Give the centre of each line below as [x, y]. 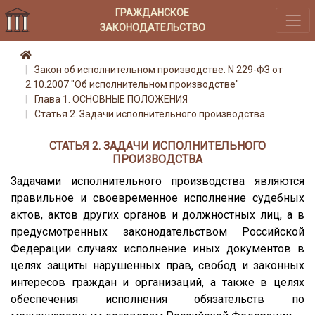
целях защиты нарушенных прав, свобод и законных [157, 265]
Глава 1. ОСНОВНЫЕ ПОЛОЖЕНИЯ [111, 99]
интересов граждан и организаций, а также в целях [157, 282]
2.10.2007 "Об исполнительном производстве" [132, 85]
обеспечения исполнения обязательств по [157, 299]
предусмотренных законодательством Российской [157, 231]
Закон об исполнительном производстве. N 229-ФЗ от [159, 70]
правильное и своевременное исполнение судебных [157, 198]
